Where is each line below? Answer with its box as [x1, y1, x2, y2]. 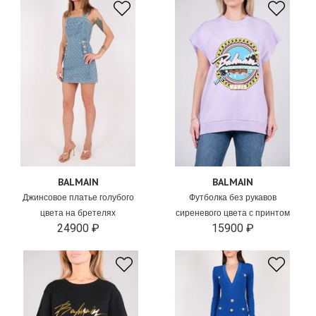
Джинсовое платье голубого [22, 193, 134, 202]
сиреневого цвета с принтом [175, 208, 290, 218]
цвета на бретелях [40, 208, 116, 218]
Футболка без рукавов [188, 193, 276, 202]
